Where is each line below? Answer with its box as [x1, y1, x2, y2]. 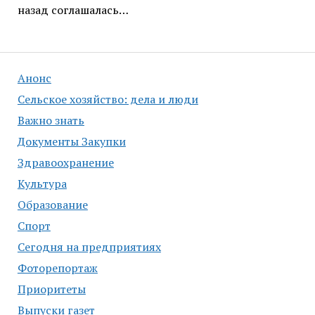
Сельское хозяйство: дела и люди [17, 91, 198, 108]
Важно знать [17, 112, 84, 129]
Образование [17, 197, 88, 213]
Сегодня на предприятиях [17, 239, 161, 255]
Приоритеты [17, 281, 86, 297]
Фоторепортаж [17, 260, 98, 276]
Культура [17, 176, 67, 192]
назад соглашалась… [17, 2, 129, 18]
